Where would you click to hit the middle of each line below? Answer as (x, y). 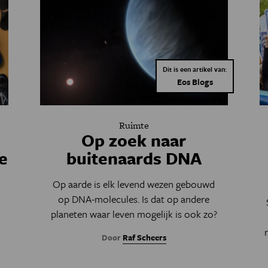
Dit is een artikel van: (195, 69)
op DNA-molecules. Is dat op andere (134, 199)
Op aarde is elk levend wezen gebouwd (134, 184)
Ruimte (134, 126)
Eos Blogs (195, 82)
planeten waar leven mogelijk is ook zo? (134, 214)
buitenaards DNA (134, 158)
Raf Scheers (144, 238)
